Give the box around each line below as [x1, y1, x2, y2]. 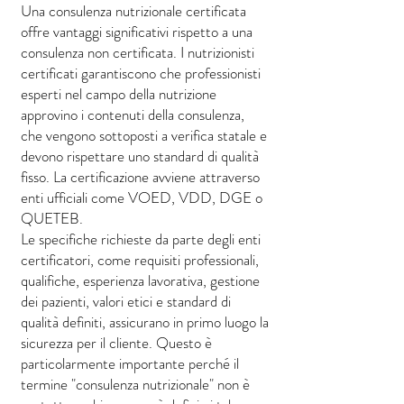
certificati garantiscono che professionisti [21, 62, 261, 84]
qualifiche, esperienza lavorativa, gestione [21, 270, 260, 291]
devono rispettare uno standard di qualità [21, 145, 259, 167]
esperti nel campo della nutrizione [21, 83, 216, 105]
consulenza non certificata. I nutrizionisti [21, 41, 254, 63]
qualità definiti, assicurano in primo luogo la [21, 311, 269, 333]
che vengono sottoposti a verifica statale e [21, 124, 267, 146]
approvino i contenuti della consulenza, [21, 104, 244, 125]
